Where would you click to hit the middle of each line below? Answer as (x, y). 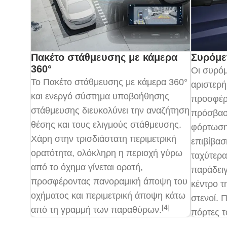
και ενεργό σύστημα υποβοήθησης (100, 97)
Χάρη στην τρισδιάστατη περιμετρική (104, 139)
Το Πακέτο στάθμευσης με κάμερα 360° (109, 82)
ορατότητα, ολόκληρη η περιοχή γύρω (107, 153)
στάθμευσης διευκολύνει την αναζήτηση (110, 111)
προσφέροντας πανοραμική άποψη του (109, 182)
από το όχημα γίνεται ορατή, (87, 167)
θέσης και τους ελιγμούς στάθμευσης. (106, 125)
